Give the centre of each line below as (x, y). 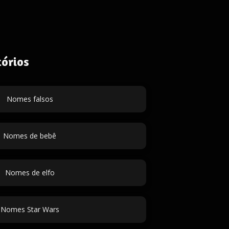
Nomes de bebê (30, 136)
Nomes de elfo (30, 173)
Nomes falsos (30, 99)
